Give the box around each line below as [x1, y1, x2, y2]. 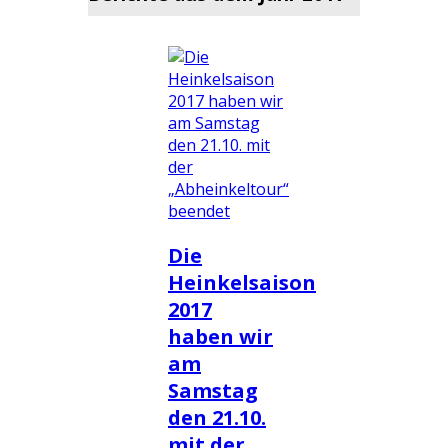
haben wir [168, 323, 273, 350]
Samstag [168, 377, 258, 404]
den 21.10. [168, 404, 266, 431]
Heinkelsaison [168, 269, 316, 296]
